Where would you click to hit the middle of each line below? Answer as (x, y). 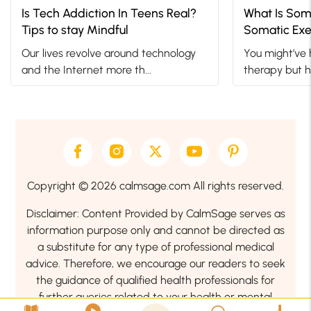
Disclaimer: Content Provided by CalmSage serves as (155, 219)
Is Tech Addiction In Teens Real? (109, 18)
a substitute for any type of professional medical (155, 252)
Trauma (264, 51)
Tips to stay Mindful (75, 35)
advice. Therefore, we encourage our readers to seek (155, 269)
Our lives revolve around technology (109, 58)
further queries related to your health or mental (155, 302)
